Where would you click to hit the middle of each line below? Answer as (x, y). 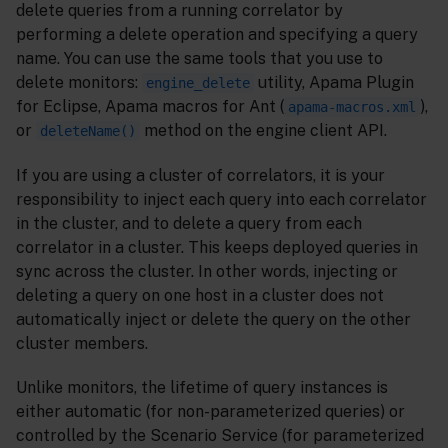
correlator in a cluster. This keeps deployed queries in (217, 247)
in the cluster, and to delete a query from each (189, 223)
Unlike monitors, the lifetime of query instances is (202, 388)
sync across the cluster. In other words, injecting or (207, 271)
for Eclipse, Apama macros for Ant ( (150, 106)
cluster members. (82, 343)
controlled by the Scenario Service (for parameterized (220, 436)
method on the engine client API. (263, 130)
